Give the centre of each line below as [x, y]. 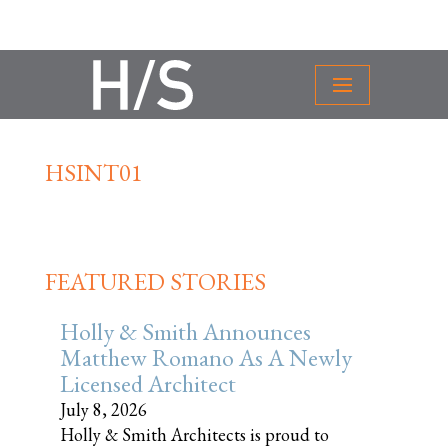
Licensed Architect [148, 383]
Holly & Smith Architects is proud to [194, 434]
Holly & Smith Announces [185, 331]
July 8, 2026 [103, 409]
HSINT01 [94, 172]
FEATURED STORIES [155, 281]
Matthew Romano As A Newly [206, 357]
